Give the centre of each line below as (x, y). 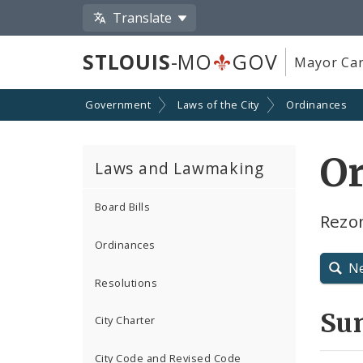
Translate (143, 17)
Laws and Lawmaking (179, 168)
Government (118, 105)
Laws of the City (218, 105)
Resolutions (126, 282)
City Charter (125, 320)
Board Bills (123, 207)
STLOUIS (127, 62)
